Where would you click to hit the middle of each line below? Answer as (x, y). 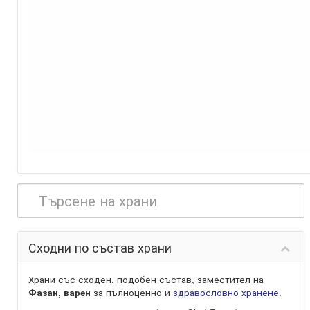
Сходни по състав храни (100, 247)
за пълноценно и (132, 292)
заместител (224, 279)
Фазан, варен (60, 292)
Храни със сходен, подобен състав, (113, 279)
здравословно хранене (226, 292)
